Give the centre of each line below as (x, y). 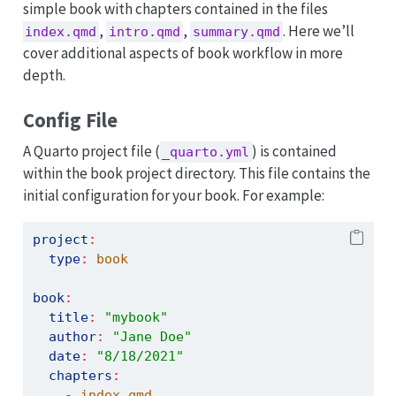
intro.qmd (145, 31)
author (72, 336)
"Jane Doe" (152, 336)
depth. (44, 75)
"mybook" (136, 317)
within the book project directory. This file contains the (196, 173)
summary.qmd (237, 31)
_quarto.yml (206, 152)
